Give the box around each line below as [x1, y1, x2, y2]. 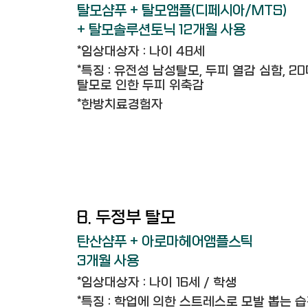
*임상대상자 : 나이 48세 [77, 45, 205, 59]
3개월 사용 [77, 253, 139, 269]
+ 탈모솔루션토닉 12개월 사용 [77, 22, 245, 38]
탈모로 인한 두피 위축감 [77, 78, 204, 93]
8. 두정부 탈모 [77, 208, 175, 228]
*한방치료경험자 [77, 98, 163, 112]
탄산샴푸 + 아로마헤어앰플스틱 [77, 234, 253, 250]
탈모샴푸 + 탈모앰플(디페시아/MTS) [77, 3, 287, 19]
